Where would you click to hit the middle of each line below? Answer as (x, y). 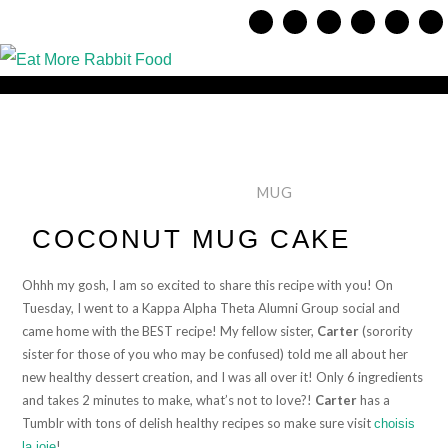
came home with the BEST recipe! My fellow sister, (170, 330)
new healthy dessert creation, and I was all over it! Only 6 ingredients (223, 376)
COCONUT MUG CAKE (191, 238)
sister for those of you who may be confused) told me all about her (215, 353)
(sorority (386, 330)
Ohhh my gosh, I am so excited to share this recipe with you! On (208, 284)
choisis (395, 423)
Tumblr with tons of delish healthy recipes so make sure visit (198, 422)
